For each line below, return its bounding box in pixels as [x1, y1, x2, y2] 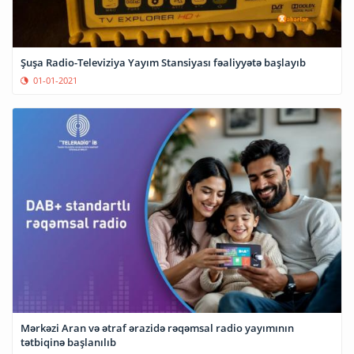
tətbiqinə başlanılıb [21, 335, 116, 350]
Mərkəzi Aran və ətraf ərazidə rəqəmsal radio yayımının [21, 321, 294, 336]
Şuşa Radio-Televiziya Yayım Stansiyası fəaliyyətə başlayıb [21, 55, 306, 70]
